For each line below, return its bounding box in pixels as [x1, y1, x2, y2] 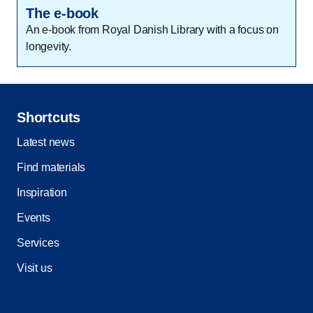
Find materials [17, 161, 86, 174]
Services [17, 237, 59, 249]
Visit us [17, 262, 52, 275]
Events [17, 212, 50, 224]
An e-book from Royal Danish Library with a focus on [26, 24, 279, 36]
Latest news [17, 136, 75, 149]
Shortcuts [17, 110, 81, 126]
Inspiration [17, 187, 67, 199]
